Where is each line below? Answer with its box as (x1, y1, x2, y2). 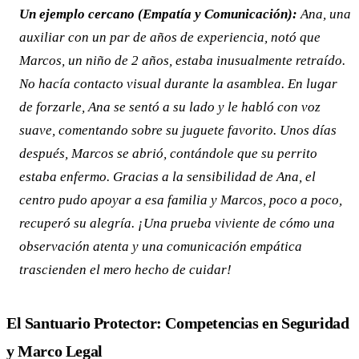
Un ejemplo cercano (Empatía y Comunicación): (19, 6, 297, 22)
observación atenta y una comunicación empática (19, 239, 302, 255)
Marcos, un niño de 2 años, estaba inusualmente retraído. (19, 53, 345, 69)
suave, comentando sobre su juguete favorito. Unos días (19, 123, 337, 139)
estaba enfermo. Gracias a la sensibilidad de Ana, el (19, 169, 316, 185)
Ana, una (297, 6, 351, 22)
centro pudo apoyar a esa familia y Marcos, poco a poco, (19, 192, 342, 208)
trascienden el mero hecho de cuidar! (19, 262, 232, 278)
